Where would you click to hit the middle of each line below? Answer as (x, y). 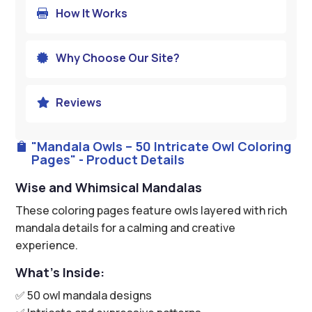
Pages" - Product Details (108, 159)
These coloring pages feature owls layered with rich (151, 210)
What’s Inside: (60, 272)
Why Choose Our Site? (117, 57)
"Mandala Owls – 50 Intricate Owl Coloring (161, 146)
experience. (47, 245)
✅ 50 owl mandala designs (84, 295)
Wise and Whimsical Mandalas (109, 187)
